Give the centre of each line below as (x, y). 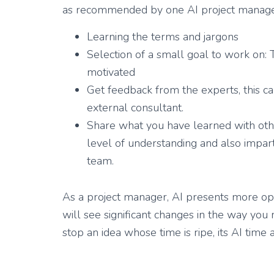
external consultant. (135, 108)
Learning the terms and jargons (163, 37)
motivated (111, 72)
